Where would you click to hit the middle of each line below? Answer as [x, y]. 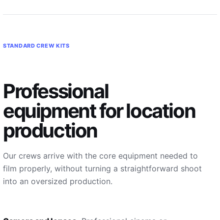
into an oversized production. [58, 181]
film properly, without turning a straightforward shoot [102, 168]
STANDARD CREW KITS [36, 46]
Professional [56, 91]
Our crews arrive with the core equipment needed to [100, 156]
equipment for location [99, 111]
